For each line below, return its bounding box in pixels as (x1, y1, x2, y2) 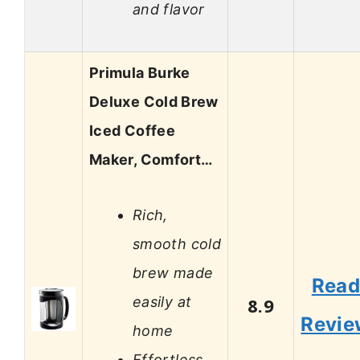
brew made (133, 264, 214, 281)
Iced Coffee (89, 122, 175, 140)
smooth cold (133, 235, 221, 252)
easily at (133, 292, 192, 310)
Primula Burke (89, 64, 190, 82)
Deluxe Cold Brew (89, 93, 219, 111)
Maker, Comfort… (89, 151, 213, 169)
